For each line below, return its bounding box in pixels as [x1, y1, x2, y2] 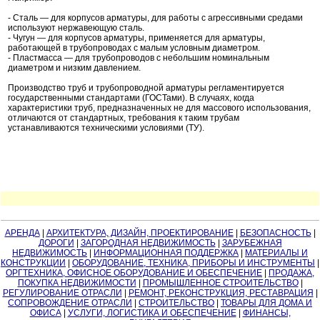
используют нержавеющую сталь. [8, 23, 144, 34]
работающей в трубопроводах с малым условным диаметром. [8, 43, 260, 54]
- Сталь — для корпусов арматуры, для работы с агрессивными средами [8, 13, 303, 24]
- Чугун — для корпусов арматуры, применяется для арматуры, [8, 33, 265, 44]
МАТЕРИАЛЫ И [245, 248, 308, 259]
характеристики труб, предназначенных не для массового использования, [8, 103, 311, 114]
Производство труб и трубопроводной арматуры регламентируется [8, 83, 284, 94]
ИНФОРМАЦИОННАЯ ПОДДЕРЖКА [94, 248, 239, 259]
